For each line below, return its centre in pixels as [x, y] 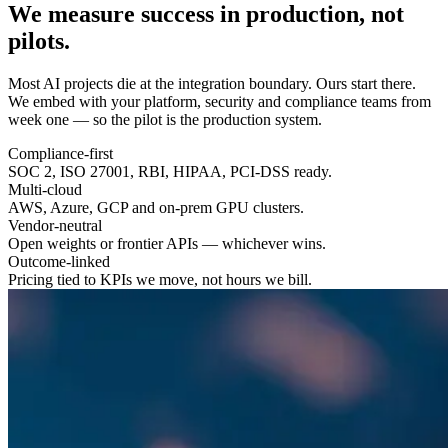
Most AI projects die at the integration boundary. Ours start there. [212, 83]
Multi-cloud [45, 189]
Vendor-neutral [55, 225]
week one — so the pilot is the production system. [165, 119]
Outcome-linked [59, 261]
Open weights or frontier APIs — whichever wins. [167, 243]
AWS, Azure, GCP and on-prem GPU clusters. [156, 207]
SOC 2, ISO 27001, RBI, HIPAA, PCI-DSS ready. [170, 171]
